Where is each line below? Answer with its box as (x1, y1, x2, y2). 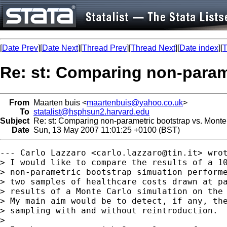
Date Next (42, 44, 78, 52)
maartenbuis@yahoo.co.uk (87, 98, 183, 107)
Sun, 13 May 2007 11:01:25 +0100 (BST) (29, 125, 180, 134)
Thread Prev (82, 44, 127, 52)
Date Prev (2, 44, 38, 52)
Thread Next (131, 44, 175, 52)
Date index (179, 44, 218, 52)
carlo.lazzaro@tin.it (96, 147, 198, 158)
